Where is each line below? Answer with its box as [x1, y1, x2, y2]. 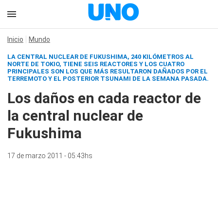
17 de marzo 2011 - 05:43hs [7, 152, 92, 160]
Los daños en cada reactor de [7, 90, 201, 107]
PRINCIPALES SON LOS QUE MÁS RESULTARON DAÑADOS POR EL [7, 68, 208, 75]
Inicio [7, 36, 23, 43]
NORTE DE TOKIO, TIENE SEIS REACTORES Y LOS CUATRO [7, 60, 184, 68]
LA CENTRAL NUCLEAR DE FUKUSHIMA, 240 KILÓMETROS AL [7, 53, 194, 60]
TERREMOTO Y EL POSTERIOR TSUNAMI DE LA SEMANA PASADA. [7, 75, 209, 82]
